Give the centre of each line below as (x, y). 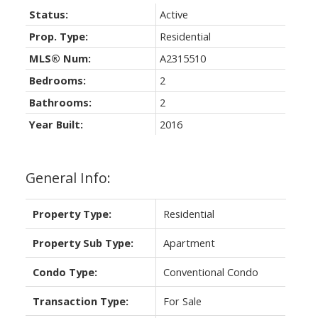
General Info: (68, 178)
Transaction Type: (80, 301)
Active (174, 15)
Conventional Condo (210, 272)
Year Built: (56, 125)
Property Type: (72, 214)
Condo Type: (65, 272)
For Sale (182, 301)
